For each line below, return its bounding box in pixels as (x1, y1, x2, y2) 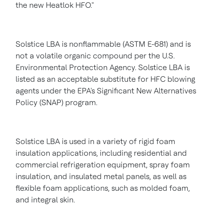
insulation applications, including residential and (16, 148, 187, 158)
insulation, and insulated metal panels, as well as (16, 172, 186, 181)
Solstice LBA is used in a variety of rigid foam (16, 137, 175, 146)
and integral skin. (16, 195, 75, 204)
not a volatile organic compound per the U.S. (16, 51, 175, 60)
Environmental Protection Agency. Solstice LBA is (16, 63, 190, 72)
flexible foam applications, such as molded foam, (16, 183, 190, 193)
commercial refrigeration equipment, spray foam (16, 160, 190, 169)
